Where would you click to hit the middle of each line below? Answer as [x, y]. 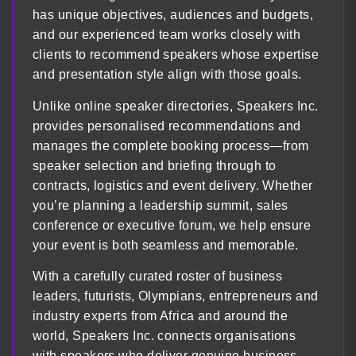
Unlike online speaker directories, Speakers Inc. [176, 106]
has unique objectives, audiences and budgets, [173, 15]
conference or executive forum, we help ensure [172, 225]
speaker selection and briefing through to [155, 165]
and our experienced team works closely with [167, 35]
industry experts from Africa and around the [161, 315]
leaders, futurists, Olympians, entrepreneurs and [176, 296]
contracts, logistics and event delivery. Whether [173, 185]
